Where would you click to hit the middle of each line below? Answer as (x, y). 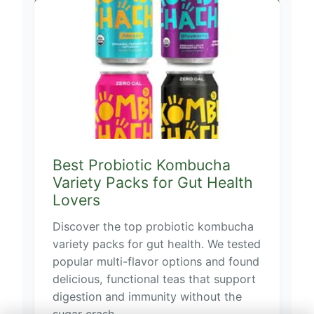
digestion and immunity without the (147, 297)
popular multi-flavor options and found (156, 262)
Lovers (76, 200)
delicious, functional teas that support (154, 279)
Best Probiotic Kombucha (141, 165)
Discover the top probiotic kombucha (153, 227)
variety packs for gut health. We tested (156, 244)
